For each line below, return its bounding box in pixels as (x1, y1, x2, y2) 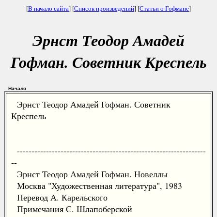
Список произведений (74, 4, 134, 13)
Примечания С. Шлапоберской (11, 203, 132, 215)
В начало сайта (28, 4, 69, 13)
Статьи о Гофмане (139, 4, 189, 13)
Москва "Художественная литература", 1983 (11, 180, 182, 191)
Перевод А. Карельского (11, 191, 108, 203)
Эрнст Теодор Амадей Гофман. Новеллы (11, 168, 168, 180)
